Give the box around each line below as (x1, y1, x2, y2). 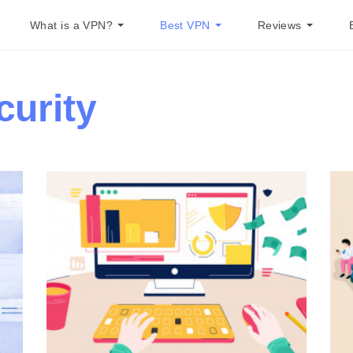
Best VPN (160, 19, 210, 32)
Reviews (257, 19, 302, 32)
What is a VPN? (29, 19, 113, 32)
